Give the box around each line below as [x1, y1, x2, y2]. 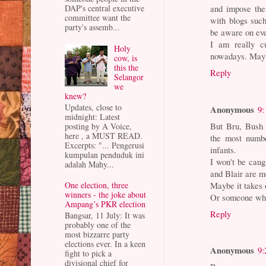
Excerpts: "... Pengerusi [65, 139, 144, 151]
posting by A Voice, [65, 120, 132, 132]
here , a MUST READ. [65, 129, 142, 141]
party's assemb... [65, 21, 120, 33]
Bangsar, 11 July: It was [65, 209, 145, 221]
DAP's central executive [65, 2, 144, 14]
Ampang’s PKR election [65, 198, 145, 210]
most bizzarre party [65, 228, 129, 240]
